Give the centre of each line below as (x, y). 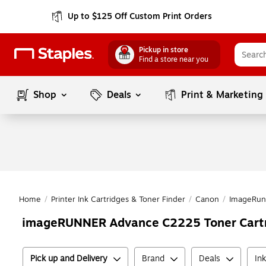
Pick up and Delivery (69, 259)
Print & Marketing (222, 95)
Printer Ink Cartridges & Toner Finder (118, 199)
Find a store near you (174, 59)
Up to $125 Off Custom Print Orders (140, 16)
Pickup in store (164, 50)
